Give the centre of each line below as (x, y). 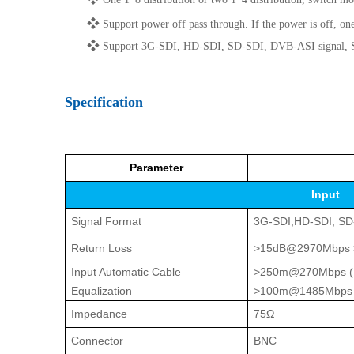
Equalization (102, 291)
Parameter (156, 168)
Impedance (99, 314)
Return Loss (102, 249)
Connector (97, 341)
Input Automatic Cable (126, 272)
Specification (104, 102)
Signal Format (106, 222)
